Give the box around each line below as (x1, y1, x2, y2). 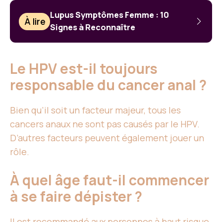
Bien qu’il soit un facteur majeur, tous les (10, 104, 181, 116)
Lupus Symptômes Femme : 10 (50, 9, 169, 21)
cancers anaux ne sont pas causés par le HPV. (10, 118, 200, 130)
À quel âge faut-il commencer (10, 170, 209, 190)
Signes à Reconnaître (50, 22, 136, 33)
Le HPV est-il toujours (10, 59, 158, 78)
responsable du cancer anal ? (10, 75, 207, 95)
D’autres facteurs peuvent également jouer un (10, 132, 204, 144)
